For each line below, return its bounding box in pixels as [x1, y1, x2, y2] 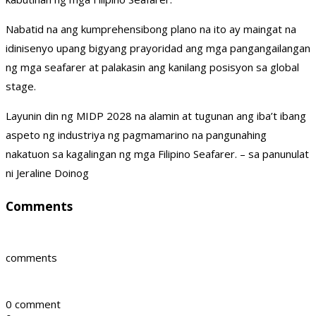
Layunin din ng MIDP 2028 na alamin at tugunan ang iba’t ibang [6, 109, 306, 123]
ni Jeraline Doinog [6, 166, 89, 181]
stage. [6, 79, 36, 94]
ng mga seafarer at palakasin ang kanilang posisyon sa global [6, 60, 299, 75]
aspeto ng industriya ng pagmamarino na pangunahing [6, 128, 267, 142]
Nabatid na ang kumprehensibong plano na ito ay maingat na [6, 22, 296, 37]
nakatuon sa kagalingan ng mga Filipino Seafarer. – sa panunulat [6, 147, 309, 162]
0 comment [6, 297, 61, 312]
